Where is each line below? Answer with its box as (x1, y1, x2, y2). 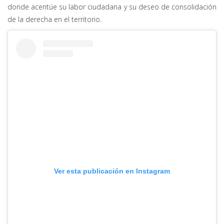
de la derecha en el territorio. (7, 14, 101, 24)
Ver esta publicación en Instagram (54, 166, 170, 175)
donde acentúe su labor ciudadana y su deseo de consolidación (7, 2, 216, 12)
